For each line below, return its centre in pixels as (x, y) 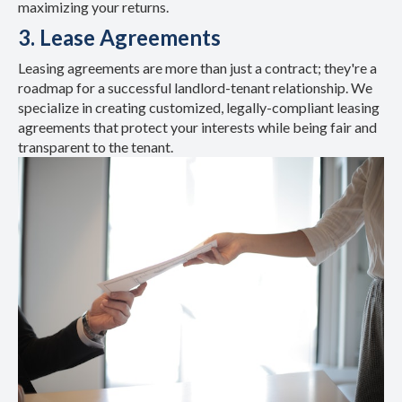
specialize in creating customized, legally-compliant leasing (199, 108)
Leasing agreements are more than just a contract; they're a (197, 68)
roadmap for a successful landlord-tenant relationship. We (195, 88)
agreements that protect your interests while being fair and (197, 127)
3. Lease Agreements (119, 38)
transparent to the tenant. (96, 147)
